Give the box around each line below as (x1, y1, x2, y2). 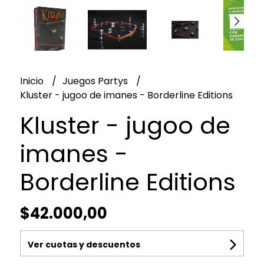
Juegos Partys (62, 74, 130, 88)
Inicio (19, 74, 46, 88)
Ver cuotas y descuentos (27, 238, 140, 250)
